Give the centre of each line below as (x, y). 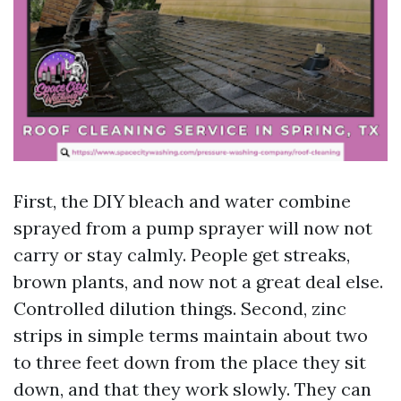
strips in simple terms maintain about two (191, 335)
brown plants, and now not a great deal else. (198, 282)
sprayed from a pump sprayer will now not (193, 228)
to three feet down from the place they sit (190, 362)
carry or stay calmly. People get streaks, (182, 255)
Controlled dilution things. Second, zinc (180, 308)
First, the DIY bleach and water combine (182, 201)
